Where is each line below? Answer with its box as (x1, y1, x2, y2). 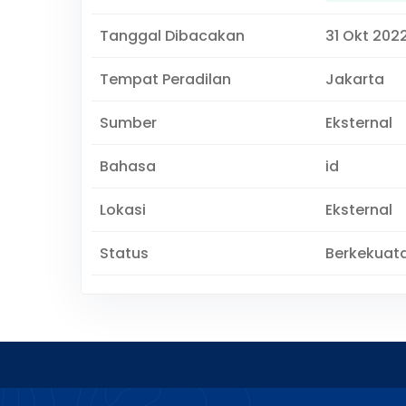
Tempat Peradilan (99, 69, 231, 90)
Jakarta (324, 69, 384, 90)
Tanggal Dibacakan (99, 25, 245, 46)
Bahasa (99, 156, 156, 177)
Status (99, 243, 149, 264)
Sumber (99, 112, 157, 133)
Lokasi (99, 199, 146, 220)
